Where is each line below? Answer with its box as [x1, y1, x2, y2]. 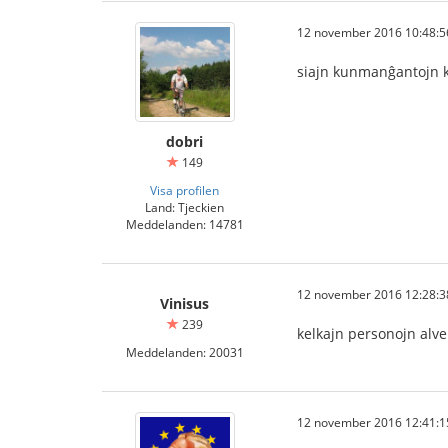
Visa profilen [150, 182, 219, 198]
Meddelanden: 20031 [125, 344, 244, 360]
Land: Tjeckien [145, 199, 224, 215]
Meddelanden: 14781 [125, 216, 244, 232]
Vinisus [160, 294, 209, 313]
